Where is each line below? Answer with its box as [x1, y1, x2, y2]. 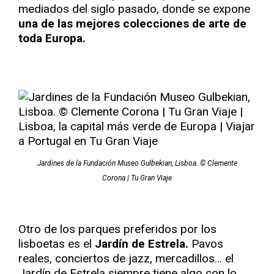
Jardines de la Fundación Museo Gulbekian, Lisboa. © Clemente [37, 159, 237, 168]
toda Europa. [18, 31, 86, 45]
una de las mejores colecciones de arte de [18, 17, 246, 31]
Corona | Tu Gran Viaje [102, 174, 172, 182]
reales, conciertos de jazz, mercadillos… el [18, 251, 234, 265]
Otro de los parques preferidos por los [18, 222, 217, 236]
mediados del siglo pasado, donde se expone [18, 2, 250, 16]
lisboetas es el [18, 237, 95, 251]
